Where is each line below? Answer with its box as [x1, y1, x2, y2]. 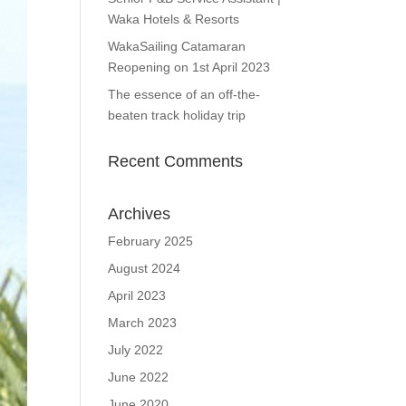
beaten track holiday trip [108, 108, 246, 122]
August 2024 [108, 261, 181, 275]
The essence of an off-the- [108, 87, 261, 101]
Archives [108, 205, 171, 223]
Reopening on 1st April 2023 [108, 60, 271, 74]
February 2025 [108, 234, 194, 248]
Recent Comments [108, 152, 244, 170]
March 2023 [108, 315, 178, 330]
